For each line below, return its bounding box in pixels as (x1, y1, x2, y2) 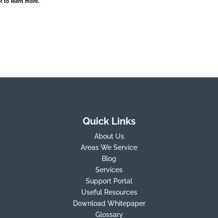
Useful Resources (81, 188, 137, 197)
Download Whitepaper (73, 200, 145, 208)
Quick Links (82, 115, 136, 127)
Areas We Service (81, 144, 137, 152)
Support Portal (86, 177, 132, 185)
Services (95, 166, 123, 174)
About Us (94, 132, 124, 141)
